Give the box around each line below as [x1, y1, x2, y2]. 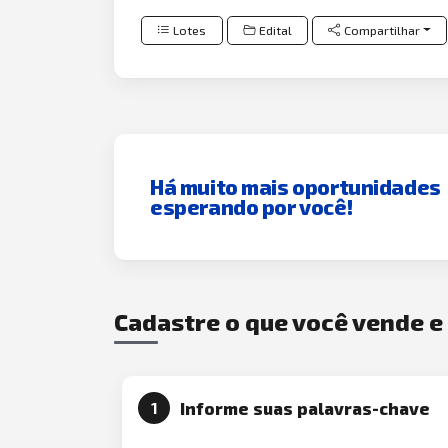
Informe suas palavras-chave [179, 398, 430, 419]
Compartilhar [344, 22, 421, 38]
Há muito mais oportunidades [150, 173, 441, 199]
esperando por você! [150, 193, 353, 219]
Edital [258, 22, 292, 38]
